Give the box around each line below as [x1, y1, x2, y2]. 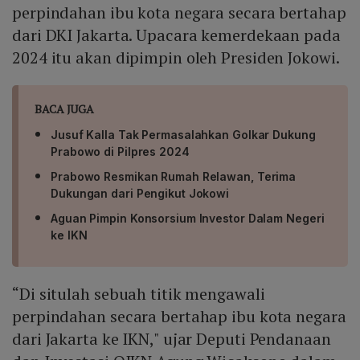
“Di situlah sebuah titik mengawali [12, 283, 265, 305]
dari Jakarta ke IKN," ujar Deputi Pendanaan [12, 328, 331, 350]
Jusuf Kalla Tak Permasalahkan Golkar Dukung [51, 128, 316, 142]
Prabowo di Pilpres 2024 [51, 145, 190, 159]
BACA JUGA [35, 101, 95, 117]
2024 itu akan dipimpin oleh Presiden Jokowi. [12, 47, 343, 69]
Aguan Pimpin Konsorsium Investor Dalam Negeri [51, 211, 325, 226]
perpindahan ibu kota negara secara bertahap [12, 2, 346, 24]
